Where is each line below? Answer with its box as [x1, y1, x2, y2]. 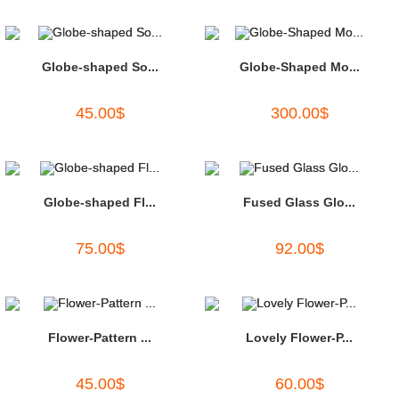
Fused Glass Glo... [243, 195, 355, 210]
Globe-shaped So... [41, 60, 159, 75]
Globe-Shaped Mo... [239, 60, 360, 75]
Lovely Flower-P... [246, 330, 353, 345]
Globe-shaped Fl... [44, 195, 156, 210]
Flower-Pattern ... [48, 330, 151, 345]
